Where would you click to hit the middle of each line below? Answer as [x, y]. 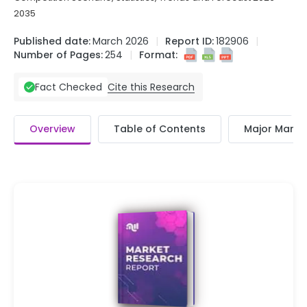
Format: [158, 55]
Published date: [52, 41]
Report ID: [189, 41]
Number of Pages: [58, 55]
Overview [52, 129]
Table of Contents [160, 129]
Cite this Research [151, 87]
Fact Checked [69, 87]
